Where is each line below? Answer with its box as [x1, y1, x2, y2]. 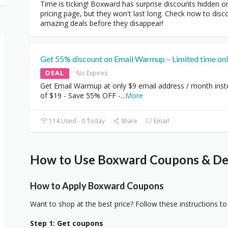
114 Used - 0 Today [47, 116, 105, 125]
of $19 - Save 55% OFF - [40, 90, 121, 100]
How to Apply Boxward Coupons [30, 180, 164, 192]
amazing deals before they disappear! [40, 18, 163, 28]
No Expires [76, 68, 107, 77]
